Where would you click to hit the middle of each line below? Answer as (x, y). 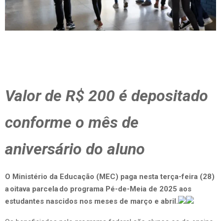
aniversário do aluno (75, 149)
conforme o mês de (72, 122)
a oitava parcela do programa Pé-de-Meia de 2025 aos (98, 189)
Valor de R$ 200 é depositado (107, 95)
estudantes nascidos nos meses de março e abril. (92, 201)
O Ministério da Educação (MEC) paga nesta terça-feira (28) (110, 176)
